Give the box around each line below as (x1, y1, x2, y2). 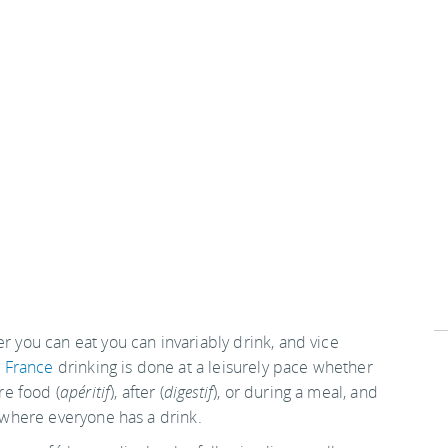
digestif (163, 381, 214, 403)
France (4, 356, 54, 378)
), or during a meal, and (213, 381, 378, 403)
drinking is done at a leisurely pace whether (53, 356, 373, 378)
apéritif (59, 381, 111, 403)
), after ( (110, 381, 164, 403)
